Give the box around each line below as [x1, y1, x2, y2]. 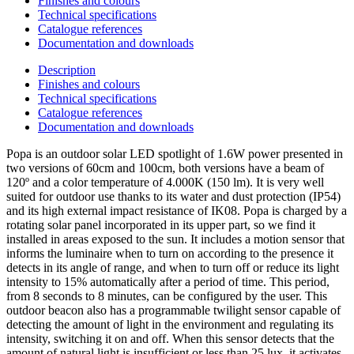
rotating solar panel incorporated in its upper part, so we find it [6, 217, 315, 232]
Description [38, 62, 96, 77]
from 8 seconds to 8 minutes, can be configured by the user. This [6, 288, 327, 303]
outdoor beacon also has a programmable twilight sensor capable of [6, 303, 341, 317]
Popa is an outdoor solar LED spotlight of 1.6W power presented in [6, 146, 343, 160]
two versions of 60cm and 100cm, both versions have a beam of [6, 160, 324, 175]
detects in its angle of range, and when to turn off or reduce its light [6, 260, 339, 274]
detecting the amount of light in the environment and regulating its [6, 317, 333, 331]
